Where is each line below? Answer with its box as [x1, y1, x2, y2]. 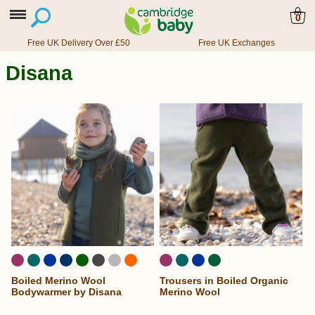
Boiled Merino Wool [11, 274, 105, 286]
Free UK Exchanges [198, 38, 275, 48]
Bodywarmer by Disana [11, 285, 122, 297]
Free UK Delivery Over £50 [27, 38, 130, 48]
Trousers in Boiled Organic [160, 274, 289, 286]
